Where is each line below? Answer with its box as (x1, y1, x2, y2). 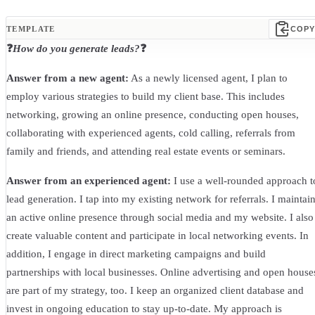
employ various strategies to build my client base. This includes (6, 91, 285, 103)
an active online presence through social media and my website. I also (6, 212, 314, 224)
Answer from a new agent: (6, 72, 129, 84)
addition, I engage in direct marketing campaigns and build (6, 248, 266, 260)
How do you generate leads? (13, 43, 140, 55)
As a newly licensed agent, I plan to (129, 72, 288, 84)
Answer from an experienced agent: (6, 175, 171, 187)
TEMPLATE (6, 25, 56, 34)
